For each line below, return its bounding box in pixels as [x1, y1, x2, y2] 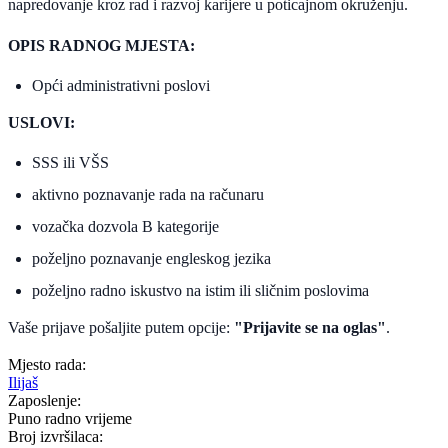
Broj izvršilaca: [8, 428, 103, 446]
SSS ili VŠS [32, 154, 109, 172]
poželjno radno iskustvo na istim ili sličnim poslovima [32, 282, 369, 300]
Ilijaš [8, 374, 38, 392]
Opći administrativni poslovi [32, 77, 210, 95]
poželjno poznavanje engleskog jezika [32, 250, 271, 268]
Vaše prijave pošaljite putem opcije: [8, 319, 234, 337]
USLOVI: [8, 114, 75, 132]
